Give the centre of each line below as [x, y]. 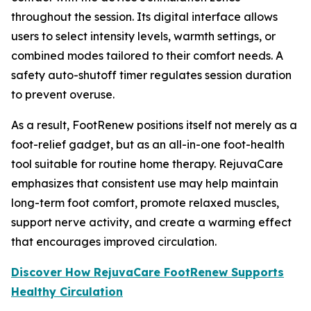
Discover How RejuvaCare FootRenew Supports [148, 272]
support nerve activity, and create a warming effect [151, 222]
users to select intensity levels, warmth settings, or [143, 36]
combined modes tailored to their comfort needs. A [147, 55]
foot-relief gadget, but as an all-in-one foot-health [148, 144]
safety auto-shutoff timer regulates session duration [151, 75]
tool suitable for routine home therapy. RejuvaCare [147, 163]
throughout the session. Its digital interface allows [144, 16]
